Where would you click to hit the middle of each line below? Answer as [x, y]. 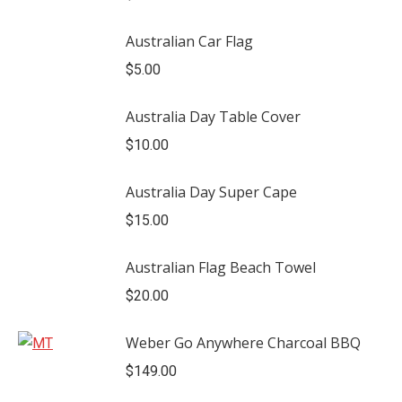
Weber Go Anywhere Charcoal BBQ [243, 343]
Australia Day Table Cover [213, 117]
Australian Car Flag [189, 41]
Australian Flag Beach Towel [221, 267]
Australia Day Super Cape [211, 192]
